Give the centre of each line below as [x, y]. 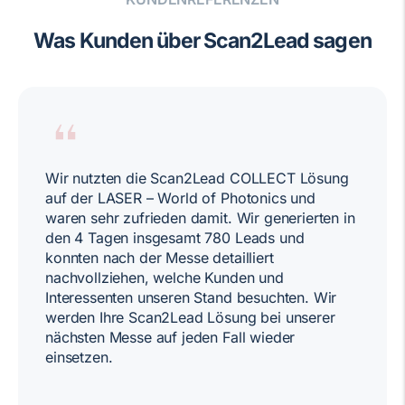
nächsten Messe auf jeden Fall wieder [170, 337]
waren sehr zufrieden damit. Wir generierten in [200, 217]
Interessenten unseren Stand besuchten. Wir [191, 297]
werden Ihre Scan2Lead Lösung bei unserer [190, 317]
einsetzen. [79, 357]
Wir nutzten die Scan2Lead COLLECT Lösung [197, 178]
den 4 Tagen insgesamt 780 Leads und [175, 237]
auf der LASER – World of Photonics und [180, 198]
